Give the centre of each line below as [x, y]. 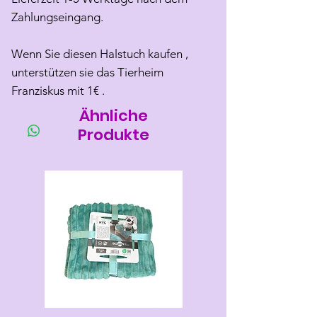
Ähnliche [113, 116]
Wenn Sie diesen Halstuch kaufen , [100, 54]
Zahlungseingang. [57, 17]
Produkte [113, 135]
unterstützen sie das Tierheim [87, 73]
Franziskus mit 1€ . [58, 91]
